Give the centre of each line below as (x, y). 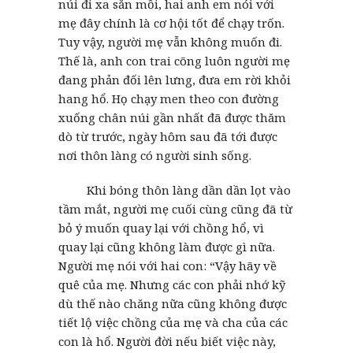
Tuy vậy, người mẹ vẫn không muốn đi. (170, 41)
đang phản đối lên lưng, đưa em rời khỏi (175, 79)
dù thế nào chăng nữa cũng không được (173, 303)
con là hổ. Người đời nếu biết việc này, (167, 341)
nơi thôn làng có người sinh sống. (155, 155)
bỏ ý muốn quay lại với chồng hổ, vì (161, 227)
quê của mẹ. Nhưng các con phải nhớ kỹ (172, 284)
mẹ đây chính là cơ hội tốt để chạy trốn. (171, 22)
